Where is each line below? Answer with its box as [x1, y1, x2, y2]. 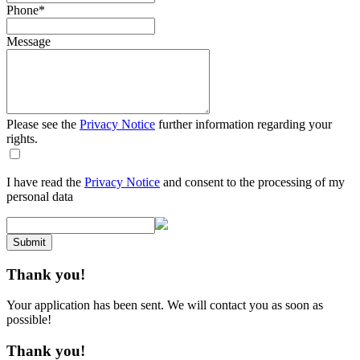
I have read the [6, 174, 84, 189]
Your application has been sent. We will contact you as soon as [6, 298, 323, 313]
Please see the [6, 117, 80, 131]
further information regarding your [155, 117, 332, 131]
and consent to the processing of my [160, 174, 345, 189]
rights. [6, 131, 38, 145]
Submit [13, 235, 46, 248]
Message [6, 34, 51, 48]
